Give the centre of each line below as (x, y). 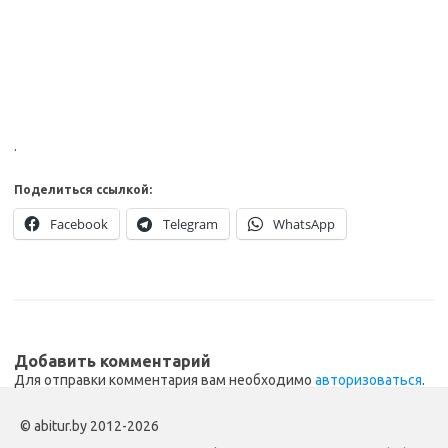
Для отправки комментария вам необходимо (164, 380)
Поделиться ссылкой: (83, 190)
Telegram (190, 224)
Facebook (79, 224)
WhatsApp (304, 224)
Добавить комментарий (112, 361)
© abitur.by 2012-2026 (89, 426)
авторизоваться (368, 380)
